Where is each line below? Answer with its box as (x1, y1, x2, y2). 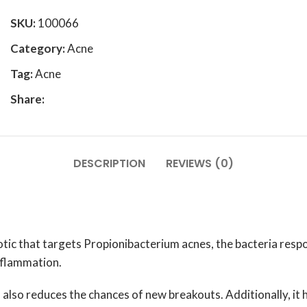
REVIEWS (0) (166, 156, 234, 171)
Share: (10, 92, 45, 106)
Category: (10, 41, 65, 56)
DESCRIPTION (73, 156, 145, 171)
